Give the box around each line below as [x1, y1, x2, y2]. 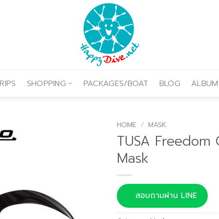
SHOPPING [26, 77, 66, 89]
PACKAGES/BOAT [83, 77, 149, 89]
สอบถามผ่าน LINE [135, 189, 197, 201]
